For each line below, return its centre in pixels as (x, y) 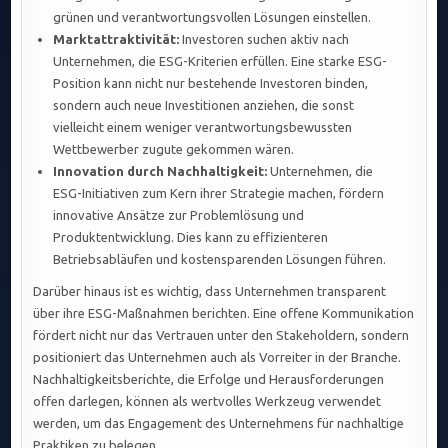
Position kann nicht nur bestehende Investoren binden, (211, 83)
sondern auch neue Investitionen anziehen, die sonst (204, 105)
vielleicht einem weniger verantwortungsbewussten (203, 127)
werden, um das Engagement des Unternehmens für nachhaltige (219, 423)
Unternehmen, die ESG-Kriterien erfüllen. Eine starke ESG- (220, 61)
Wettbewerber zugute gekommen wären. (174, 149)
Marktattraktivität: (116, 39)
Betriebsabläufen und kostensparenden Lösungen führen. (220, 259)
